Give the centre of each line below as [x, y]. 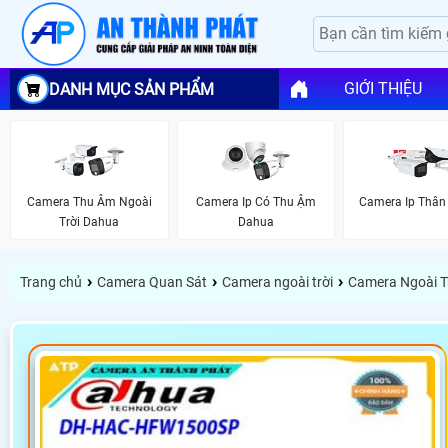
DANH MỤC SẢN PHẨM [131, 89]
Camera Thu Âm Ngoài [89, 201]
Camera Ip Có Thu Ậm [255, 201]
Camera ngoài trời [277, 282]
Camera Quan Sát [152, 282]
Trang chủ [51, 282]
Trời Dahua [89, 221]
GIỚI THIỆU [382, 89]
